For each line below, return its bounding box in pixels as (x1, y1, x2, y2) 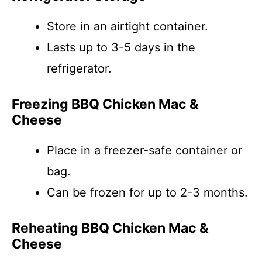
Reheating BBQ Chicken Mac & (12, 220, 209, 236)
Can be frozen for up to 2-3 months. (47, 185, 248, 199)
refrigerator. (47, 61, 112, 75)
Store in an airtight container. (47, 19, 208, 33)
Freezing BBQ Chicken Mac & (12, 96, 199, 112)
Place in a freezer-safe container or (47, 143, 242, 157)
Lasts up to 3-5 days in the (47, 40, 195, 54)
